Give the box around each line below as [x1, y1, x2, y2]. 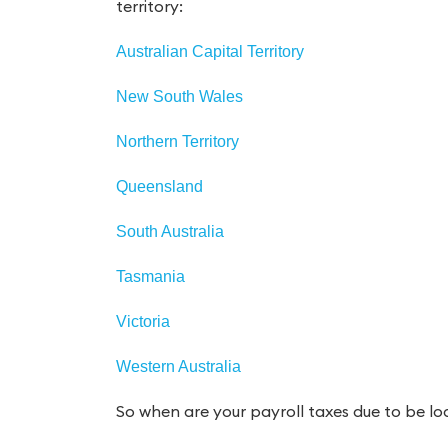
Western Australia [115, 358, 241, 376]
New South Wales [115, 88, 243, 106]
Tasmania [115, 268, 185, 286]
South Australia [115, 223, 224, 241]
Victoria [115, 313, 170, 331]
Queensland [115, 178, 203, 196]
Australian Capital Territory [115, 43, 304, 61]
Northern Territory [115, 133, 239, 151]
